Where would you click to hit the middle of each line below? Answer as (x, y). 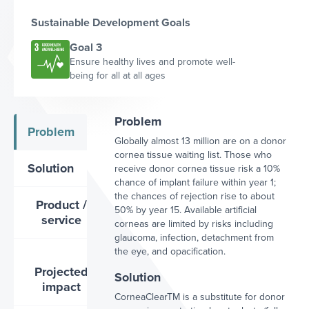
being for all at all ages (118, 76)
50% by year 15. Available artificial (186, 210)
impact (61, 287)
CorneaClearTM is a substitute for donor (200, 297)
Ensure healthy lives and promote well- (152, 62)
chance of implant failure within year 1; (196, 182)
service (61, 220)
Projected (61, 272)
